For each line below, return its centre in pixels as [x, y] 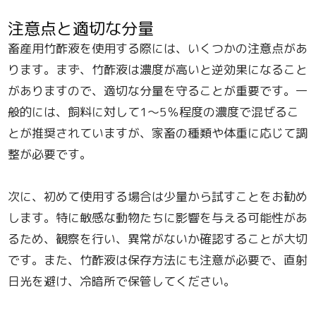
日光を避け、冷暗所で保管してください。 [122, 281]
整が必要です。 [50, 154]
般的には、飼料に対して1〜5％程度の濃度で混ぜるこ [154, 111]
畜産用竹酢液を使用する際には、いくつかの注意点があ [158, 48]
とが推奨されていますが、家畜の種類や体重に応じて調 [158, 133]
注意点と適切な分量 [81, 28]
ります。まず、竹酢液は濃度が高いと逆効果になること [158, 69]
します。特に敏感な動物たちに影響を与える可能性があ [158, 217]
